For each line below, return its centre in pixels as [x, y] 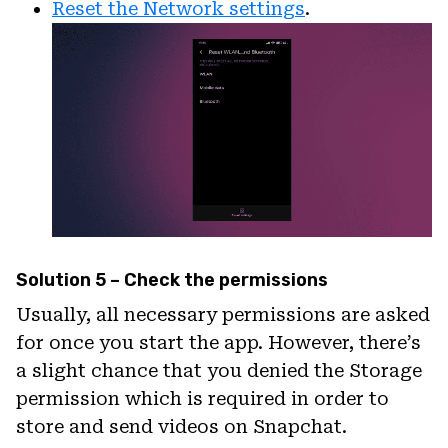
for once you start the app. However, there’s [218, 343]
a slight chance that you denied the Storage [219, 371]
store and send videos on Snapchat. [181, 427]
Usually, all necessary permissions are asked [223, 315]
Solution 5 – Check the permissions [172, 280]
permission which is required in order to [202, 399]
